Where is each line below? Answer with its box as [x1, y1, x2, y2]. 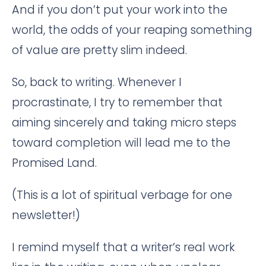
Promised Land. [12, 155, 97, 171]
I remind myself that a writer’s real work [12, 239, 235, 255]
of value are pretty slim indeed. [12, 42, 187, 58]
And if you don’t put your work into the [12, 2, 227, 18]
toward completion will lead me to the [12, 135, 230, 151]
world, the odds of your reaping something [12, 22, 252, 38]
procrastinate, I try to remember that [12, 94, 223, 110]
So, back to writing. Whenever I [12, 74, 182, 90]
